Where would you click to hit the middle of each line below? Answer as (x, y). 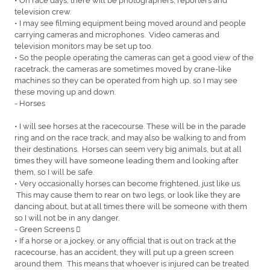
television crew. (44, 11)
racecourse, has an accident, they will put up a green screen (124, 251)
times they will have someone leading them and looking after (127, 159)
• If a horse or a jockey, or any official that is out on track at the (125, 240)
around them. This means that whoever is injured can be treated (132, 262)
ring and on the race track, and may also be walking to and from (130, 137)
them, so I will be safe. (55, 171)
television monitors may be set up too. (84, 45)
